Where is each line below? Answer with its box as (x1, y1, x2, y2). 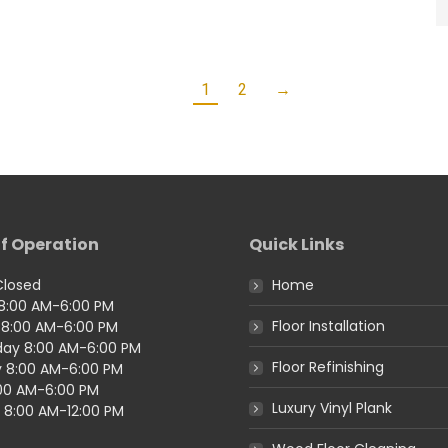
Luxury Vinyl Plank (272, 398, 392, 418)
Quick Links (249, 233, 344, 256)
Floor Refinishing (272, 357, 384, 377)
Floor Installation (272, 316, 385, 336)
